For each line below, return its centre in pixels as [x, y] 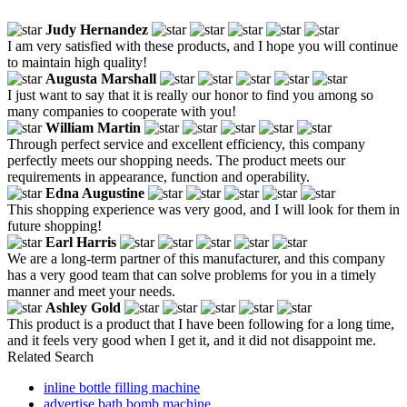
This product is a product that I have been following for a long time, [201, 323]
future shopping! [55, 225]
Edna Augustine [95, 193]
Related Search [50, 356]
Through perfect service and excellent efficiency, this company [186, 144]
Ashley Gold [83, 307]
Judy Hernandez [97, 29]
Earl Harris [81, 242]
